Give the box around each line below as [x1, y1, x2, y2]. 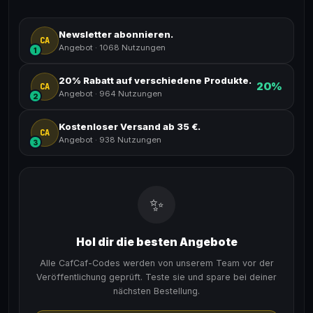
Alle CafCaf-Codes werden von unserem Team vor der [39, 258, 274, 268]
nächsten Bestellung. [113, 286, 200, 296]
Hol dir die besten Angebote [75, 235, 238, 249]
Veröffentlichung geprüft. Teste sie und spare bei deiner [36, 272, 277, 282]
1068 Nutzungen [99, 42, 166, 52]
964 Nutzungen [99, 88, 162, 99]
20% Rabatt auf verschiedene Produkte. [59, 74, 252, 86]
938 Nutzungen [99, 134, 161, 145]
